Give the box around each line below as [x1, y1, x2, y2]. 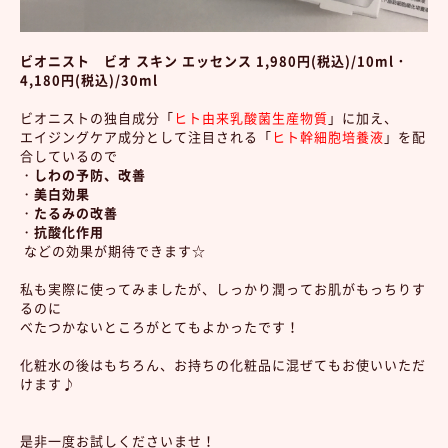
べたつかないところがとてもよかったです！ [20, 317, 300, 336]
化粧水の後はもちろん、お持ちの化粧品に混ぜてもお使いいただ [20, 355, 426, 374]
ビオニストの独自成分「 [20, 108, 174, 127]
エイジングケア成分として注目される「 [20, 127, 272, 146]
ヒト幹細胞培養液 [272, 127, 384, 146]
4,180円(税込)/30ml [20, 70, 158, 89]
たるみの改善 [34, 203, 118, 222]
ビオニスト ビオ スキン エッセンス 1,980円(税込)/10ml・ [20, 51, 408, 70]
